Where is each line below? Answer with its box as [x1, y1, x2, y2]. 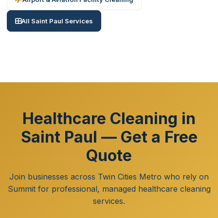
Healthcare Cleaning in [22, 109, 196, 128]
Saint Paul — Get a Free [20, 127, 198, 146]
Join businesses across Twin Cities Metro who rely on [9, 172, 209, 182]
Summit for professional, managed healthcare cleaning [7, 184, 211, 194]
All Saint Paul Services [21, 17, 93, 25]
